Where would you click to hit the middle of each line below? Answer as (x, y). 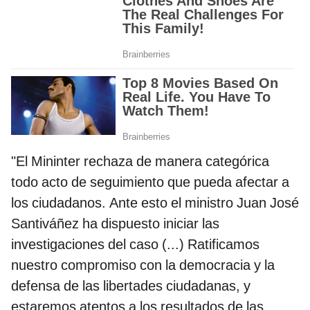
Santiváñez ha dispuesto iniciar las (115, 223)
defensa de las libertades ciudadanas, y (131, 285)
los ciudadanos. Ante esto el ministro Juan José (155, 202)
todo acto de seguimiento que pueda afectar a (150, 182)
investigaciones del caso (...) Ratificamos (135, 244)
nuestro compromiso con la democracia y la (143, 265)
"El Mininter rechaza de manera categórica (140, 161)
